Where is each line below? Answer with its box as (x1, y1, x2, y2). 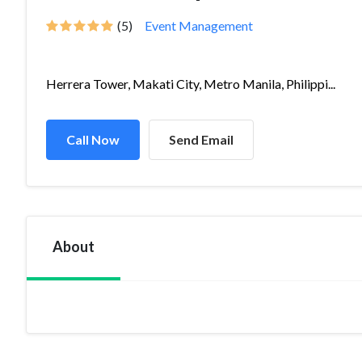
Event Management (145, 18, 253, 33)
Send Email (169, 132, 234, 147)
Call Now (66, 132, 120, 147)
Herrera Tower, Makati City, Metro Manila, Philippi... (46, 76, 335, 91)
